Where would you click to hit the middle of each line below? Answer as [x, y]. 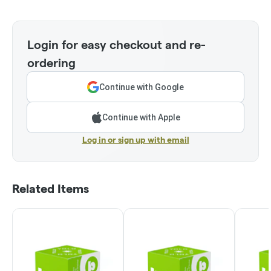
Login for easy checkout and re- [116, 44]
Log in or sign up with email [135, 139]
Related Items [51, 188]
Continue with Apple [141, 117]
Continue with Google [142, 87]
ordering [51, 63]
